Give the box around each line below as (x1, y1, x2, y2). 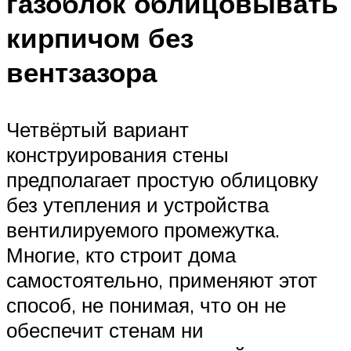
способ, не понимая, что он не (6, 291, 286, 317)
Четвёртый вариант (6, 116, 189, 142)
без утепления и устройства (6, 191, 269, 217)
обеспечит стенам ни (6, 317, 204, 342)
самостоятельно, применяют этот (6, 266, 317, 292)
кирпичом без (6, 20, 194, 55)
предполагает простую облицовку (6, 166, 318, 192)
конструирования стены (6, 141, 229, 167)
